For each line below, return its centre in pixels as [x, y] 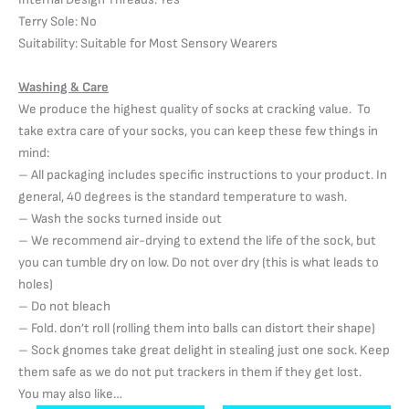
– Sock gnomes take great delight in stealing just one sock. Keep [204, 351]
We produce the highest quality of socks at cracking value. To [194, 110]
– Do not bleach [64, 307]
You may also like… [70, 394]
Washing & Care [63, 88]
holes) [36, 285]
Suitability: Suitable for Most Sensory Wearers [148, 44]
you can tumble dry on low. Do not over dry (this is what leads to [199, 263]
